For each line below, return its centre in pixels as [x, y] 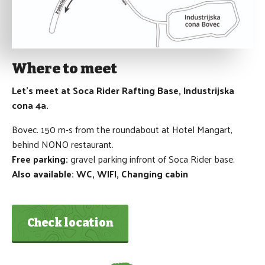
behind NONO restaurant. [63, 144]
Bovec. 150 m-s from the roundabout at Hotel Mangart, [122, 129]
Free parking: [40, 159]
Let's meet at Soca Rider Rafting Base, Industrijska [123, 90]
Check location [70, 222]
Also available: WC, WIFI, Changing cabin [100, 173]
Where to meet [64, 68]
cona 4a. [30, 105]
